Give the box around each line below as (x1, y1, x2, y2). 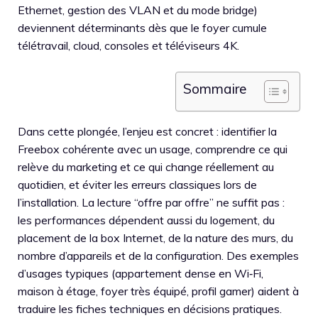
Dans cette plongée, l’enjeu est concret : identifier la (18, 124, 277, 138)
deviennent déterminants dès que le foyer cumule (18, 21, 267, 35)
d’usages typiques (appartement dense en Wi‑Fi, (18, 266, 263, 280)
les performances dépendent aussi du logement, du (18, 213, 275, 227)
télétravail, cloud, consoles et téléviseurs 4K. (18, 38, 239, 53)
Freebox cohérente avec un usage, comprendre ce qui (18, 142, 287, 156)
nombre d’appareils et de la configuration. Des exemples (18, 248, 299, 263)
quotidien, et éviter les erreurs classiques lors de (18, 177, 257, 192)
